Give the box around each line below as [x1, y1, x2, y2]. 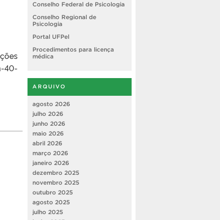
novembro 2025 [32, 179, 79, 186]
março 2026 [32, 149, 68, 156]
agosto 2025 [32, 198, 70, 205]
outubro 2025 [32, 189, 73, 195]
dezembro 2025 [32, 169, 79, 176]
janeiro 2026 [32, 159, 69, 166]
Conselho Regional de [32, 13, 96, 20]
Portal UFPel [32, 33, 69, 40]
